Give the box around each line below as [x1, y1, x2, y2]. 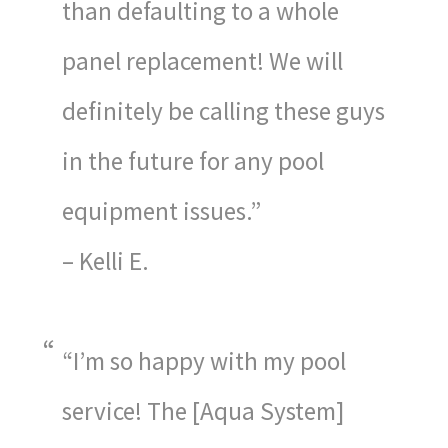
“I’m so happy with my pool [62, 345, 347, 378]
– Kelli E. [62, 244, 150, 277]
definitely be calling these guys [62, 94, 386, 127]
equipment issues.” [62, 194, 262, 227]
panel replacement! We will [62, 44, 344, 77]
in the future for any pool [62, 144, 325, 177]
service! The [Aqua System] [62, 395, 346, 428]
